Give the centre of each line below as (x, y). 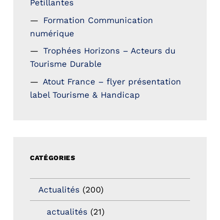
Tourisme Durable (66, 64)
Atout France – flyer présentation (112, 81)
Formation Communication (98, 20)
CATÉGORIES (53, 158)
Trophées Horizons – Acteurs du (110, 51)
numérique (52, 33)
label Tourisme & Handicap (85, 95)
